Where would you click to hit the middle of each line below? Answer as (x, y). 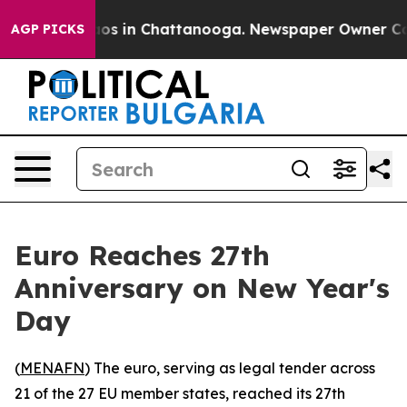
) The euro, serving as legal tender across (230, 368)
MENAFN (52, 368)
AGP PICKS (48, 29)
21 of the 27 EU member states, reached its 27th (180, 393)
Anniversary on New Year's (202, 288)
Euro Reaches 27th (142, 255)
